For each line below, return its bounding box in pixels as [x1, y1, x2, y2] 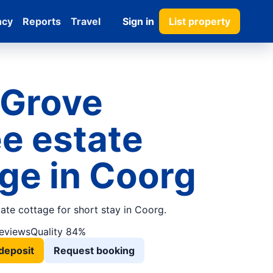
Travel [71, 15, 101, 27]
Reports [23, 15, 62, 27]
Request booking [54, 244, 135, 257]
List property [169, 15, 231, 27]
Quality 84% [30, 225, 86, 238]
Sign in [122, 15, 155, 27]
